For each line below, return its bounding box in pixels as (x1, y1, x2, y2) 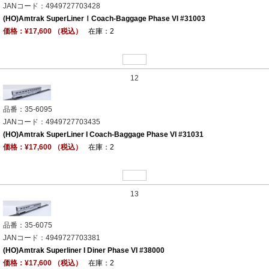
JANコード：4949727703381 (3, 234, 100, 243)
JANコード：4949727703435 (3, 118, 100, 127)
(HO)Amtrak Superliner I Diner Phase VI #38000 (3, 246, 165, 255)
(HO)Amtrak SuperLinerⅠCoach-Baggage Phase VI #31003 (3, 14, 205, 23)
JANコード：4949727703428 (3, 2, 100, 11)
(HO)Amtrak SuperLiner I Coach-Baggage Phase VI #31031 (3, 130, 204, 139)
